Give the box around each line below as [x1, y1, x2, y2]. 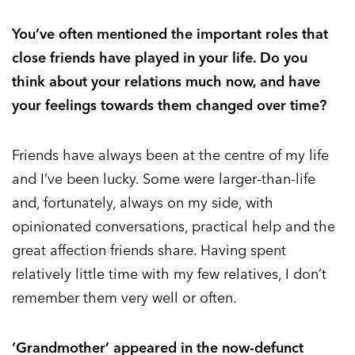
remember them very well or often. [12, 288, 237, 307]
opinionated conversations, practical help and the [12, 217, 335, 236]
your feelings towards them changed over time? [12, 96, 326, 115]
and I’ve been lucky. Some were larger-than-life [12, 170, 315, 189]
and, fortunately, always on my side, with [12, 193, 273, 212]
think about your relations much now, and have [12, 72, 320, 91]
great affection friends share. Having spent [12, 241, 286, 260]
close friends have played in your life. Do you [12, 48, 307, 67]
